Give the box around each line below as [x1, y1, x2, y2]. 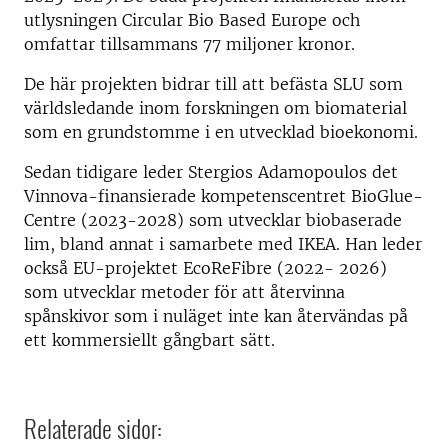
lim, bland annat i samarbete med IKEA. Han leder [24, 234, 422, 254]
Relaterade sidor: [24, 410, 162, 446]
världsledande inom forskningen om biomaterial [24, 98, 407, 118]
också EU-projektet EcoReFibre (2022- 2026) [24, 258, 387, 278]
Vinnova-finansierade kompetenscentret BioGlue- [24, 186, 423, 206]
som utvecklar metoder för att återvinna [24, 282, 345, 302]
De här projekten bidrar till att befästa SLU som [24, 74, 403, 94]
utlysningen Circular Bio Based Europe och [24, 10, 360, 30]
